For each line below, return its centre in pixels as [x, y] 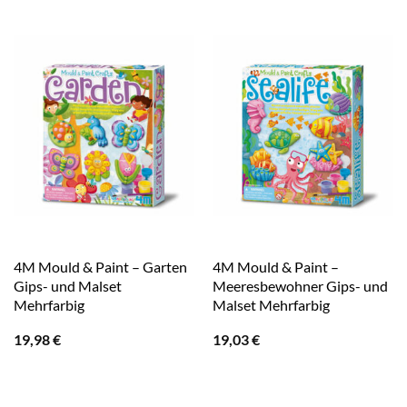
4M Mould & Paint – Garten [100, 267]
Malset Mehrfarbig [271, 305]
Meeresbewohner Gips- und [300, 286]
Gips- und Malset [67, 286]
